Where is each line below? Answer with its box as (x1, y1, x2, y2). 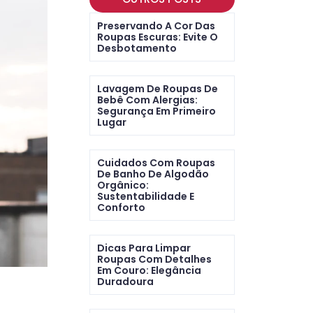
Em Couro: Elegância (96, 263, 201, 277)
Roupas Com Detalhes (96, 252, 212, 266)
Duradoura (96, 275, 154, 289)
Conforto (96, 201, 145, 214)
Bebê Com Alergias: (96, 93, 198, 107)
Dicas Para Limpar (96, 241, 191, 255)
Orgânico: (96, 178, 149, 192)
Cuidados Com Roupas (96, 156, 215, 170)
